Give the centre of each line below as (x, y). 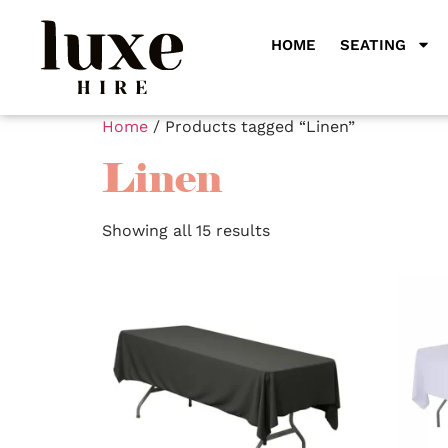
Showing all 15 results (186, 231)
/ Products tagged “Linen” (251, 127)
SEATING (372, 44)
